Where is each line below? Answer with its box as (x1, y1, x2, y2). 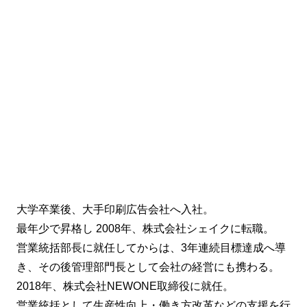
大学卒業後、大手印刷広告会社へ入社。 (16, 204, 214, 216)
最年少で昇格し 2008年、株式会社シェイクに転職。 (16, 223, 274, 235)
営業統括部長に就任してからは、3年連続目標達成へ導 (16, 242, 286, 254)
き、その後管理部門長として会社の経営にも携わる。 (16, 261, 280, 273)
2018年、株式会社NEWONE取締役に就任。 (16, 280, 234, 293)
